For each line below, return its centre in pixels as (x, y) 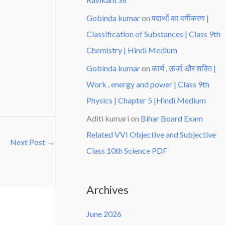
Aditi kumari (108, 119)
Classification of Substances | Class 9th (153, 34)
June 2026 (104, 213)
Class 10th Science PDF (127, 151)
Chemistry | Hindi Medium (132, 50)
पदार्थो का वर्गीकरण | (180, 18)
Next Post (28, 142)
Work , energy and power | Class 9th (148, 84)
